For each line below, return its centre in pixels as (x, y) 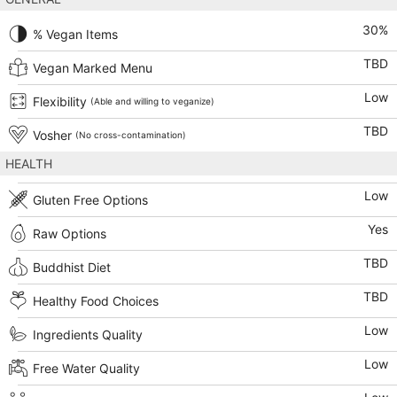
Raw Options (70, 234)
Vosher (52, 136)
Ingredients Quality (88, 335)
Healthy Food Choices (96, 301)
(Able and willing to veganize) (152, 101)
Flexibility (60, 102)
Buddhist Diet (72, 268)
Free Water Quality (86, 369)
